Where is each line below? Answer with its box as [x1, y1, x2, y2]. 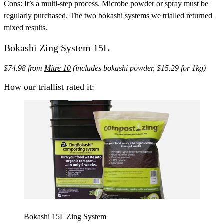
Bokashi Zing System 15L [4, 42, 109, 53]
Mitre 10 [44, 64, 71, 72]
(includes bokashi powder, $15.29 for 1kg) [71, 64, 206, 72]
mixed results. [4, 23, 47, 32]
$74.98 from [4, 64, 44, 72]
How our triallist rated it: [4, 82, 94, 92]
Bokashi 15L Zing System [24, 212, 106, 221]
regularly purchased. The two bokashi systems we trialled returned [4, 11, 212, 20]
